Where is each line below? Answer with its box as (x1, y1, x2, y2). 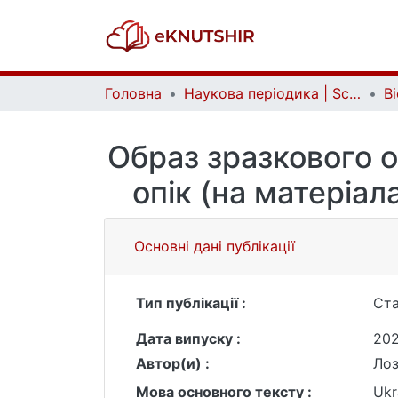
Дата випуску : (136, 330, 241, 347)
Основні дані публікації (134, 237, 295, 255)
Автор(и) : (136, 354, 210, 372)
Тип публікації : (136, 294, 246, 312)
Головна (105, 84, 162, 102)
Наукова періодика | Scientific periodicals (349, 84, 361, 102)
